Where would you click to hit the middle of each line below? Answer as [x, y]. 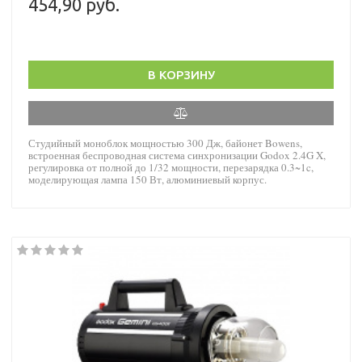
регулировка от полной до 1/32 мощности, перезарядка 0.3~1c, [171, 167]
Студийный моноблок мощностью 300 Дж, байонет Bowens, [165, 143]
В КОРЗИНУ [181, 74]
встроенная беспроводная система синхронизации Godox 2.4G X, [177, 155]
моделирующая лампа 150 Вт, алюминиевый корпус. [147, 179]
